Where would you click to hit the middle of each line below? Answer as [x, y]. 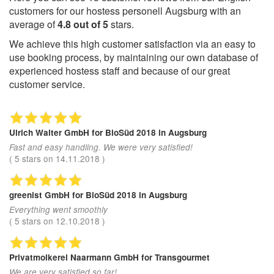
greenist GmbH [41, 194]
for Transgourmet [176, 257]
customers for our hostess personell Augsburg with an [125, 10]
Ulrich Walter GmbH [50, 132]
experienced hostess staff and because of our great [120, 70]
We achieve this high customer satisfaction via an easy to [132, 43]
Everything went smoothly [58, 210]
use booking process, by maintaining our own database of [134, 57]
